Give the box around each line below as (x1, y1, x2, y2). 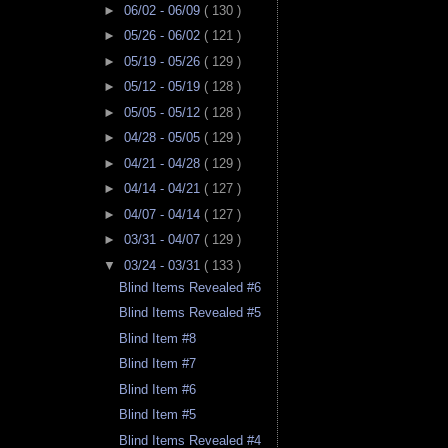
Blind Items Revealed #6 (119, 279, 262, 295)
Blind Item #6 (119, 381, 197, 397)
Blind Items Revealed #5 (119, 305, 262, 321)
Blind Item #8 (119, 330, 197, 346)
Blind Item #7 (119, 356, 197, 372)
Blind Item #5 (119, 407, 197, 423)
